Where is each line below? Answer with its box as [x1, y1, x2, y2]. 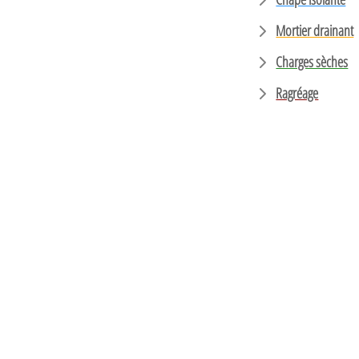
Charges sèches [276, 52, 349, 71]
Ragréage [276, 83, 319, 103]
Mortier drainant [276, 21, 354, 40]
